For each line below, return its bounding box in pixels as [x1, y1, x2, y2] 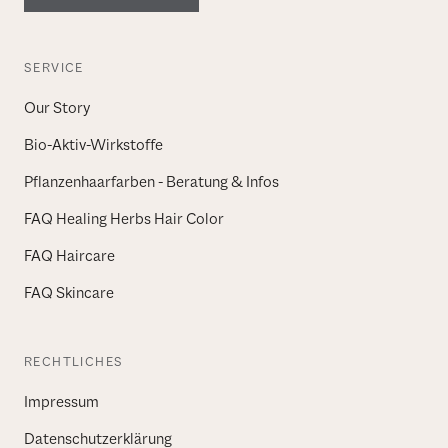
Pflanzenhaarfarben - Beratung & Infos [24, 171, 279, 192]
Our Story [24, 97, 90, 118]
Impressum [24, 391, 99, 412]
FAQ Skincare [24, 282, 114, 303]
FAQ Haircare [24, 245, 115, 266]
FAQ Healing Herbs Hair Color [24, 208, 224, 229]
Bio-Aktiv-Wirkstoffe [24, 134, 163, 155]
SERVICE [24, 58, 84, 76]
